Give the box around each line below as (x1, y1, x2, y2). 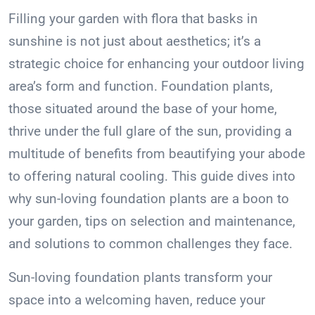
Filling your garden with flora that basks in (8, 11, 258, 27)
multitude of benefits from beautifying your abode (8, 146, 305, 162)
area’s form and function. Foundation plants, (8, 78, 273, 95)
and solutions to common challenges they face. (8, 236, 292, 252)
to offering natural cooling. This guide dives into (8, 168, 295, 185)
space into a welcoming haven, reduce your (8, 292, 265, 309)
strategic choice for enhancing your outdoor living (8, 56, 304, 72)
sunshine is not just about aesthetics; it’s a (8, 33, 261, 50)
